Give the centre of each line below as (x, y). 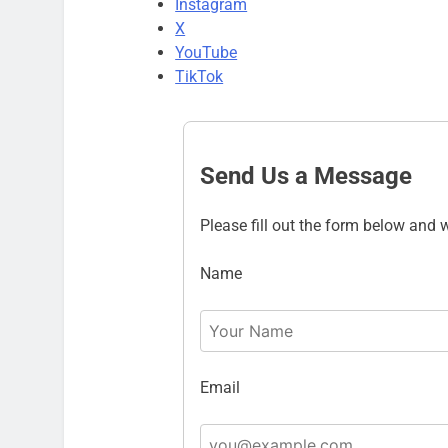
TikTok (199, 76)
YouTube (206, 52)
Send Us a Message (305, 175)
